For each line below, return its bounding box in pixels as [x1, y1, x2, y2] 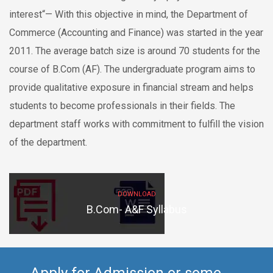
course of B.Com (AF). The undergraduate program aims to [9, 63, 255, 75]
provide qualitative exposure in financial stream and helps [9, 82, 253, 93]
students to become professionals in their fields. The [9, 100, 235, 112]
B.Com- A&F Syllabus [86, 203, 187, 216]
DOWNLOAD [117, 190, 156, 198]
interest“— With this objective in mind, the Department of [9, 9, 248, 20]
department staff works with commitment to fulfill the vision [9, 118, 264, 130]
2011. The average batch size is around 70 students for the [9, 45, 260, 57]
